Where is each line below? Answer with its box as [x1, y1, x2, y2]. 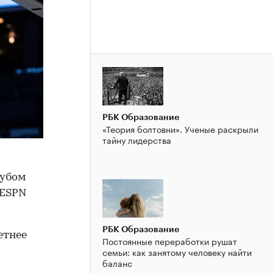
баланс [102, 255, 132, 269]
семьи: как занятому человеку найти [102, 244, 252, 258]
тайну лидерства [102, 132, 171, 146]
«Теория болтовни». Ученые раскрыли [102, 121, 258, 135]
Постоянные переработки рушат [102, 233, 237, 247]
